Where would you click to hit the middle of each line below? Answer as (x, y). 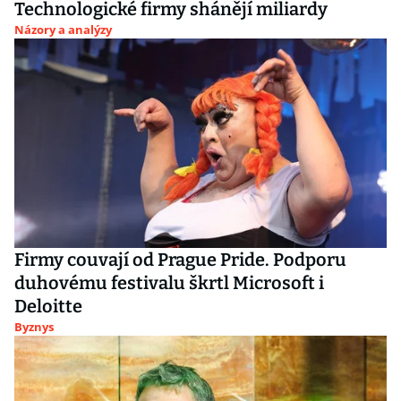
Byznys (34, 327)
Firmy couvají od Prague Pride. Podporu (180, 260)
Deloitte (48, 306)
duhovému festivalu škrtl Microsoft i (169, 283)
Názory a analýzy (63, 30)
